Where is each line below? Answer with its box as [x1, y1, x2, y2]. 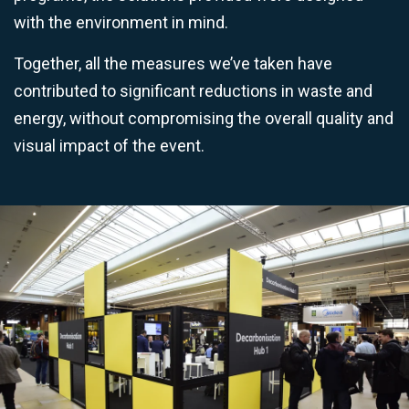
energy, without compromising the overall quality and [14, 108, 393, 128]
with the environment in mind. [14, 12, 228, 32]
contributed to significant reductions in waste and [14, 80, 372, 100]
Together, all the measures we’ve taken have [14, 53, 332, 73]
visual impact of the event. [14, 135, 204, 155]
